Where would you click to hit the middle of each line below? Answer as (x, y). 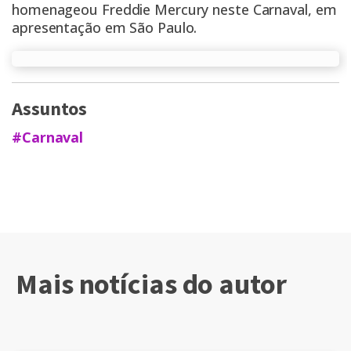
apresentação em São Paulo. (105, 28)
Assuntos (50, 110)
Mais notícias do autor (151, 285)
